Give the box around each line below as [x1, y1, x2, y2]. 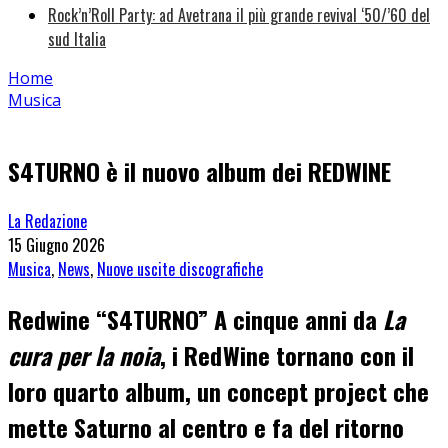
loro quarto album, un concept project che [8, 372, 429, 409]
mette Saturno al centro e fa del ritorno [8, 408, 404, 445]
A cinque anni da [214, 300, 383, 337]
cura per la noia [8, 336, 160, 373]
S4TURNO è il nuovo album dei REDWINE [8, 153, 391, 190]
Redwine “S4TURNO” [8, 300, 214, 337]
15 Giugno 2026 [8, 232, 105, 257]
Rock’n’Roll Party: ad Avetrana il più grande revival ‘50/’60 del [48, 3, 430, 28]
